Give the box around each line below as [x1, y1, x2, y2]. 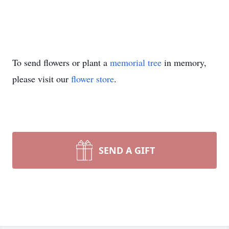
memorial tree [110, 56, 162, 68]
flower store [71, 73, 114, 85]
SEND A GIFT [99, 144, 155, 156]
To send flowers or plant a [12, 56, 110, 68]
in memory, [162, 56, 207, 68]
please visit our [12, 73, 71, 85]
